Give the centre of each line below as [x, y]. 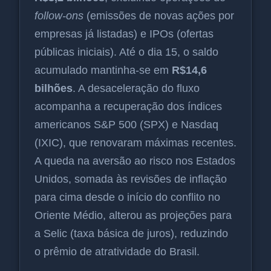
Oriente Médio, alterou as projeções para [133, 216]
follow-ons [59, 16]
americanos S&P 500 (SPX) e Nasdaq [126, 125]
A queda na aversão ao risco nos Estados [135, 161]
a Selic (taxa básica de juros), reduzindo [131, 234]
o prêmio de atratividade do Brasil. [117, 252]
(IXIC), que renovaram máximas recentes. [135, 143]
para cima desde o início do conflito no [127, 198]
